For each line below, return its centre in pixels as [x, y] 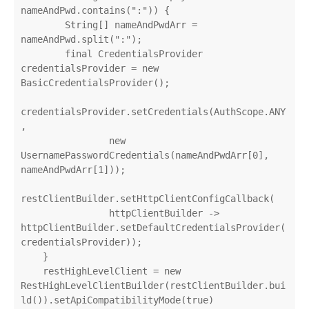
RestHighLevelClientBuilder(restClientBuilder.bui [153, 285]
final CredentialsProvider [43, 53]
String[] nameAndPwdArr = [43, 24]
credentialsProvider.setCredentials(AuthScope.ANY [153, 111]
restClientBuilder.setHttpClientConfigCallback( [148, 198]
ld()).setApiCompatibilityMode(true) [117, 300]
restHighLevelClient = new [32, 271]
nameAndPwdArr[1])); [73, 169]
